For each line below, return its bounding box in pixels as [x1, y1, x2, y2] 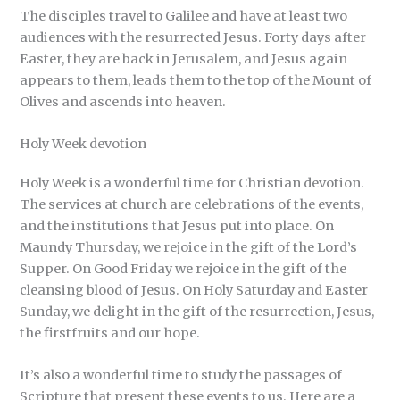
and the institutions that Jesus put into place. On [20, 217, 335, 234]
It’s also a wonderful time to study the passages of [20, 367, 343, 384]
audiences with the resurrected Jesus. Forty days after [20, 29, 367, 46]
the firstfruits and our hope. [20, 324, 201, 341]
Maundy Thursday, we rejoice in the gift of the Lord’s [20, 238, 358, 255]
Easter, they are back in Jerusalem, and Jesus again [20, 50, 348, 67]
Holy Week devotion [20, 135, 147, 152]
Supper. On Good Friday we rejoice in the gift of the [20, 260, 347, 277]
